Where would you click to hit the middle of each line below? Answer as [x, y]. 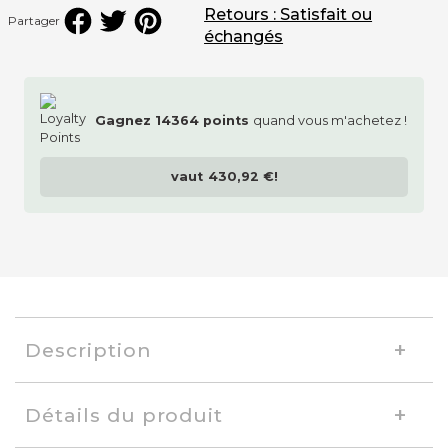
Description [88, 350]
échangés [244, 37]
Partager [34, 21]
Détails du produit [124, 415]
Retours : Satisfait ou [288, 15]
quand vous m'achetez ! [330, 120]
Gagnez [125, 120]
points [226, 120]
